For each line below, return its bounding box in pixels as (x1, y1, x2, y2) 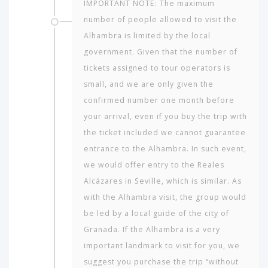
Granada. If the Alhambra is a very (84, 224, 220, 235)
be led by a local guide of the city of (84, 208, 229, 219)
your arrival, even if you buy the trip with (84, 111, 247, 122)
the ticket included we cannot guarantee (84, 127, 246, 138)
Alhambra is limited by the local (84, 31, 211, 41)
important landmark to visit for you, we (84, 240, 240, 251)
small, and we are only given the (84, 79, 214, 90)
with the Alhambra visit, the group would (84, 192, 246, 203)
